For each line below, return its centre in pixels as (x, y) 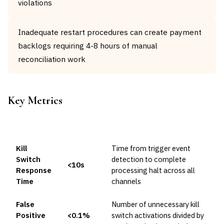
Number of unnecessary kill (155, 204)
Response (34, 170)
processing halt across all (153, 170)
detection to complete (149, 159)
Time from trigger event (151, 148)
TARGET (81, 126)
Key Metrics (35, 100)
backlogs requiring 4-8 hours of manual (88, 45)
